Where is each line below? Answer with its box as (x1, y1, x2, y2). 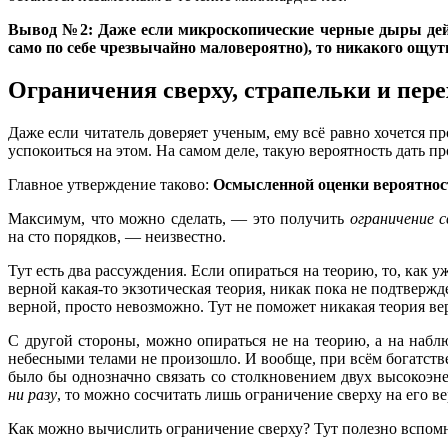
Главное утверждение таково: (8, 175, 213, 193)
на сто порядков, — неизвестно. (8, 227, 226, 245)
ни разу (8, 385, 57, 403)
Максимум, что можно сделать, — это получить (8, 209, 350, 227)
